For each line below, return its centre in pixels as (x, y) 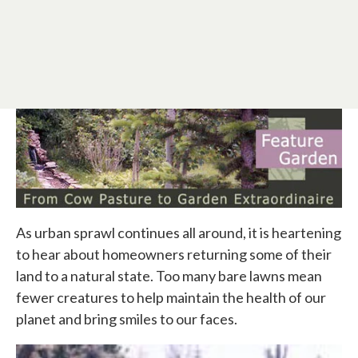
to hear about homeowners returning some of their (174, 255)
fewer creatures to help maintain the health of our (171, 298)
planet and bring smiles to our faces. (127, 319)
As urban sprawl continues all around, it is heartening (179, 233)
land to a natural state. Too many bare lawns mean (169, 276)
